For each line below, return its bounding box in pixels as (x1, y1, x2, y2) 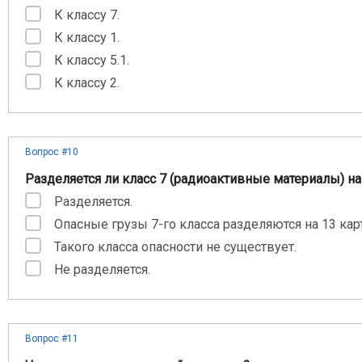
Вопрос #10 (25, 146, 78, 158)
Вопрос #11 (25, 333, 78, 344)
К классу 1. (54, 30, 120, 45)
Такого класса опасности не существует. (54, 239, 297, 255)
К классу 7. (54, 7, 120, 23)
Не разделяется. (54, 262, 150, 277)
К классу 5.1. (54, 53, 129, 68)
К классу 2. (54, 75, 120, 90)
